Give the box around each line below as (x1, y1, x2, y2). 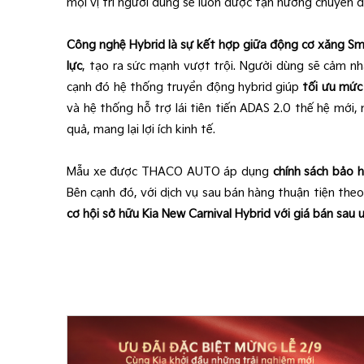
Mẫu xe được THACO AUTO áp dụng (67, 164, 273, 179)
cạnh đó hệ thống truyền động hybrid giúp (67, 80, 303, 94)
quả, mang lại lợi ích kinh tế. (67, 122, 219, 136)
